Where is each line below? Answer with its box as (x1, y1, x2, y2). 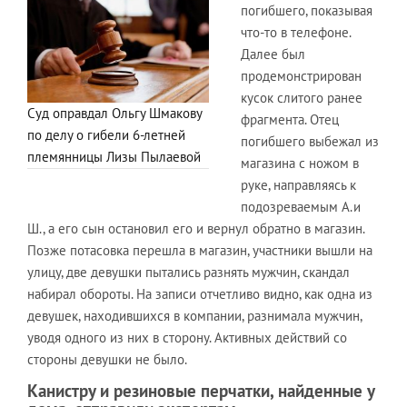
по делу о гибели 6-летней (27, 126, 185, 144)
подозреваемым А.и (241, 197, 361, 215)
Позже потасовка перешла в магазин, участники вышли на (27, 241, 372, 259)
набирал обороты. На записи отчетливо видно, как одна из (27, 284, 372, 303)
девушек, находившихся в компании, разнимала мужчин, (27, 306, 362, 324)
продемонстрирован (241, 66, 362, 84)
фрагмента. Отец (241, 110, 339, 128)
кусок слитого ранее (241, 88, 362, 106)
